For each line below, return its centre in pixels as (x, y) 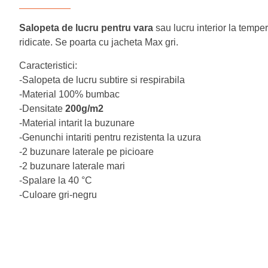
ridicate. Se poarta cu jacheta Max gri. (99, 42)
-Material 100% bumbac (69, 94)
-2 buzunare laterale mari (72, 166)
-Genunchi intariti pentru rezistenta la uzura (110, 137)
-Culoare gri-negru (58, 195)
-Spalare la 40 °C (56, 180)
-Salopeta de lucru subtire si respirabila (102, 80)
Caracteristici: (48, 66)
